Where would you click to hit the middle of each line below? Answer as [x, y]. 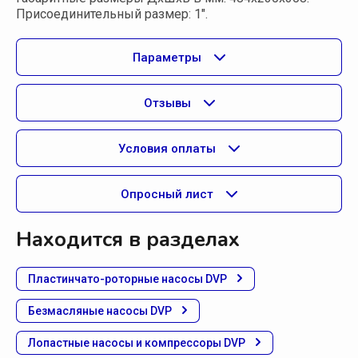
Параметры [167, 57]
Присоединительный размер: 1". [112, 14]
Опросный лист [167, 194]
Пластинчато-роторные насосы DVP [127, 279]
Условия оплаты [167, 148]
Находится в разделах [128, 240]
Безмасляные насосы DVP [100, 311]
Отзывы [167, 103]
